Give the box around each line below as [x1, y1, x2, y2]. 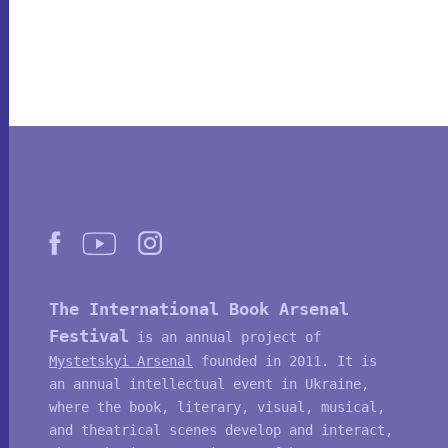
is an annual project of [128, 329, 321, 345]
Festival [48, 326, 129, 346]
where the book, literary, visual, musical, [48, 399, 385, 415]
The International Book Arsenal [48, 299, 349, 319]
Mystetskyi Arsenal [48, 353, 193, 369]
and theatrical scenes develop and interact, [48, 422, 393, 438]
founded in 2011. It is [192, 353, 377, 369]
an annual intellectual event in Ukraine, [48, 376, 369, 392]
